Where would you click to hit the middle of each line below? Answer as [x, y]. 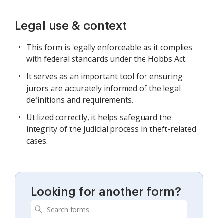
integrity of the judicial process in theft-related [111, 129]
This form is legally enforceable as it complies [109, 47]
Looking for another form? [106, 192]
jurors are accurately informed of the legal [103, 88]
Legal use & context [71, 26]
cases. [37, 141]
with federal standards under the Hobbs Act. [107, 59]
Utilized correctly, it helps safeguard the [99, 118]
